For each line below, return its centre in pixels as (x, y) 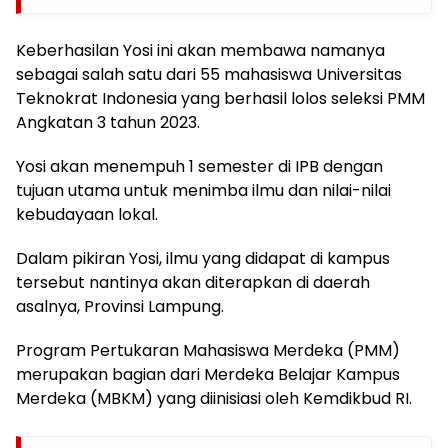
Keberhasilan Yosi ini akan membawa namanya (200, 50)
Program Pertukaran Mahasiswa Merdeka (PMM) (208, 350)
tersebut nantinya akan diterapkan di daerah (193, 282)
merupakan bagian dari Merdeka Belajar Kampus (208, 374)
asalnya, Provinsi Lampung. (120, 306)
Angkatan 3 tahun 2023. (108, 122)
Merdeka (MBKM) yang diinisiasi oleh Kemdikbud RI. (214, 398)
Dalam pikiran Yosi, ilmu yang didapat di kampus (203, 258)
